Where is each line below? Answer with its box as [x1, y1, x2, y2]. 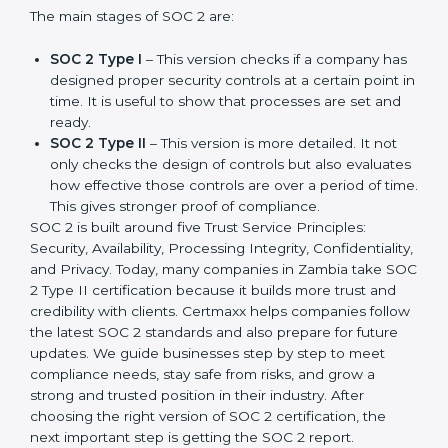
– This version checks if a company [142, 177, 379, 194]
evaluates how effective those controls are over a [50, 303, 385, 320]
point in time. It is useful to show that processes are [50, 219, 401, 236]
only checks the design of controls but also [50, 282, 342, 299]
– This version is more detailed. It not [146, 261, 397, 278]
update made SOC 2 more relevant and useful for [30, 8, 365, 25]
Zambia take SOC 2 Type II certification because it [30, 429, 370, 446]
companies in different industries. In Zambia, [30, 29, 330, 46]
